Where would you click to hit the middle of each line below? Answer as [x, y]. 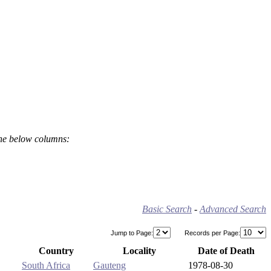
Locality [139, 250]
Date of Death [226, 250]
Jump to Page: [132, 233]
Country [56, 250]
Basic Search [167, 209]
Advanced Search [233, 209]
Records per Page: [211, 233]
